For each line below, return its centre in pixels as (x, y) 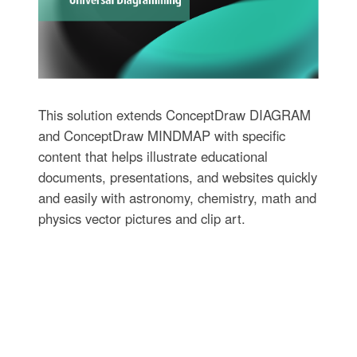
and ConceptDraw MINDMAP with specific (161, 136)
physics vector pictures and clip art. (141, 219)
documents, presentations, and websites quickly (177, 177)
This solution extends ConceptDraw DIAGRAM (174, 115)
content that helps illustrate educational (153, 157)
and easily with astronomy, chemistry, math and (177, 198)
